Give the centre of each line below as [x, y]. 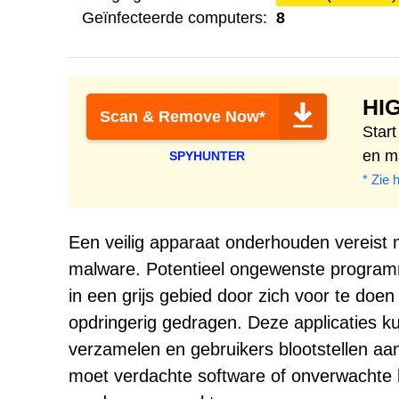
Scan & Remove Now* [183, 117]
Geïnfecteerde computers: [175, 18]
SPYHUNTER [207, 156]
